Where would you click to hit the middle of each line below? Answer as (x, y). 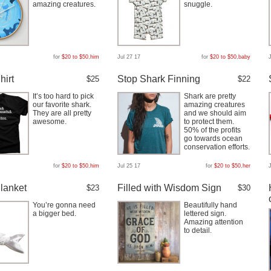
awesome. (50, 122)
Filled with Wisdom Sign (169, 188)
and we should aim (215, 113)
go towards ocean (213, 139)
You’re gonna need (64, 205)
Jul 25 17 (129, 166)
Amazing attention (214, 222)
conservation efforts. (217, 147)
